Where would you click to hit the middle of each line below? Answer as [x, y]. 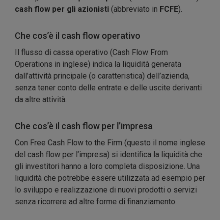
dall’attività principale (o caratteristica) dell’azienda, [102, 76]
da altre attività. [41, 100]
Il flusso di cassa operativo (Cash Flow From [91, 53]
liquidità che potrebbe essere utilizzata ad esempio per [110, 178]
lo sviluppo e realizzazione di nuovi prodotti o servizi [106, 190]
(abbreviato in [134, 9]
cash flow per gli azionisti [62, 9]
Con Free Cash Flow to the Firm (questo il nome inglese [110, 143]
